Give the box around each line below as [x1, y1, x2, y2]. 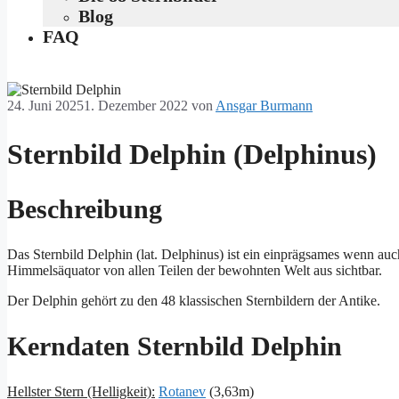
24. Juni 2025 [7, 98, 84, 113]
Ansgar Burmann [216, 98, 313, 113]
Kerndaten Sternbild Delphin [7, 330, 342, 361]
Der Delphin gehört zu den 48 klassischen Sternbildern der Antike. [7, 292, 380, 308]
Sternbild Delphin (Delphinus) [7, 137, 377, 170]
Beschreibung [7, 194, 162, 224]
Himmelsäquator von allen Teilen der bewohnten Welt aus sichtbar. [7, 262, 382, 278]
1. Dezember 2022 [84, 98, 188, 113]
